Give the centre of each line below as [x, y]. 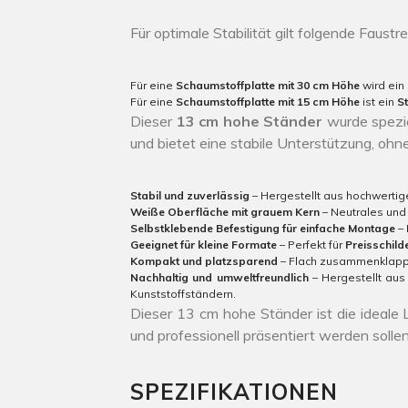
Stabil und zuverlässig [190, 195]
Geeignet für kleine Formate [204, 245]
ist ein [378, 102]
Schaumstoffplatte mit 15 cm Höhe [268, 102]
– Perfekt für [311, 245]
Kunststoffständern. [183, 294]
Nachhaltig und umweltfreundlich [219, 277]
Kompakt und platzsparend [204, 261]
